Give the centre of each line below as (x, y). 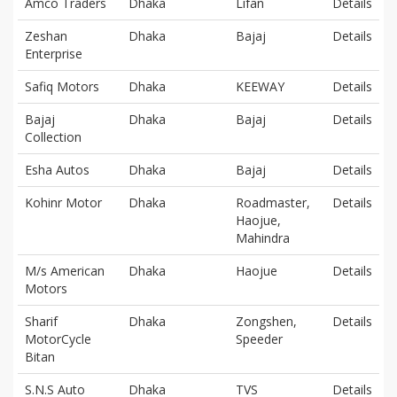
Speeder (259, 339)
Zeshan (46, 35)
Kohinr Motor (63, 202)
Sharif (41, 321)
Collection (53, 136)
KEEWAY (260, 86)
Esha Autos (57, 169)
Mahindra (263, 237)
